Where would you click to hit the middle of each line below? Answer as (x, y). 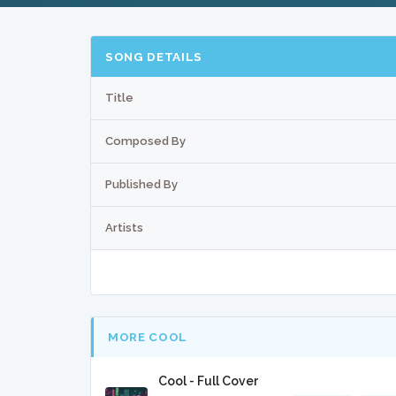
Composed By (145, 141)
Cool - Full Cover (209, 381)
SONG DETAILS (154, 56)
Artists (124, 227)
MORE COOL (148, 337)
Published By (141, 184)
